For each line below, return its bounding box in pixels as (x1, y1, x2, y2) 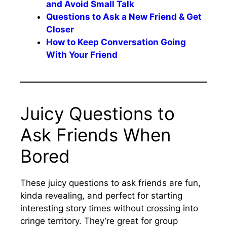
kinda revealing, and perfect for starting (20, 190, 182, 201)
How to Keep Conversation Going (46, 36, 186, 47)
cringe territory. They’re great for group (20, 215, 178, 226)
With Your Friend (46, 49, 118, 60)
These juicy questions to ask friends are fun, (20, 177, 201, 188)
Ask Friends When (20, 124, 171, 145)
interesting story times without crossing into (20, 203, 198, 213)
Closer (46, 24, 74, 34)
